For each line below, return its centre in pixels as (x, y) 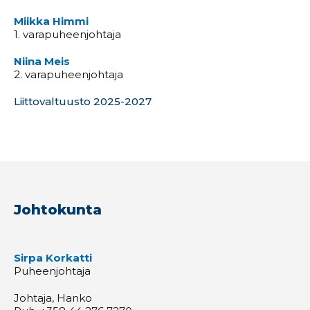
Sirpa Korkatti (53, 257)
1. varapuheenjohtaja (67, 34)
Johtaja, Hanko (53, 298)
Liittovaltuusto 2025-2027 (83, 101)
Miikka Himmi (51, 21)
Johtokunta (58, 209)
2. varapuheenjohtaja (69, 74)
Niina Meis (42, 61)
